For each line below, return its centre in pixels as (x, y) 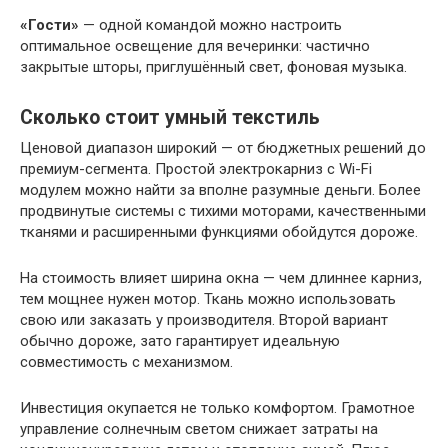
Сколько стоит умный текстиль (170, 118)
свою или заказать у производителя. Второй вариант (204, 320)
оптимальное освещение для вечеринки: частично (195, 46)
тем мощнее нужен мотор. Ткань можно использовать (208, 299)
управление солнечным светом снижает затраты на (199, 429)
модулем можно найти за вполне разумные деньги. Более (220, 190)
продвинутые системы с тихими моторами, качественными (223, 211)
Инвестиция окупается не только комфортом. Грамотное (217, 408)
